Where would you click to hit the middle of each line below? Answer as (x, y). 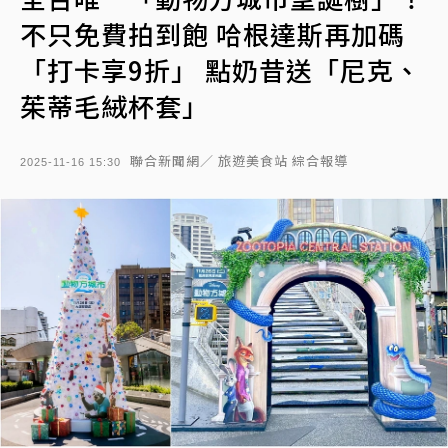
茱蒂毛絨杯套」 (114, 105)
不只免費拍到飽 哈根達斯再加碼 (212, 33)
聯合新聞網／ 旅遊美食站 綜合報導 (239, 160)
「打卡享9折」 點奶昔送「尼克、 (220, 69)
